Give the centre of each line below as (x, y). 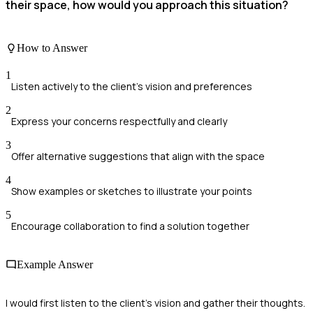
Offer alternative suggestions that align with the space (138, 156)
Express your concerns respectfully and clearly (119, 121)
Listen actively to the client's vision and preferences (132, 86)
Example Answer (55, 265)
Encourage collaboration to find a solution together (130, 226)
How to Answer (52, 48)
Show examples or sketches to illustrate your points (132, 191)
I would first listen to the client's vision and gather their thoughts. (155, 303)
